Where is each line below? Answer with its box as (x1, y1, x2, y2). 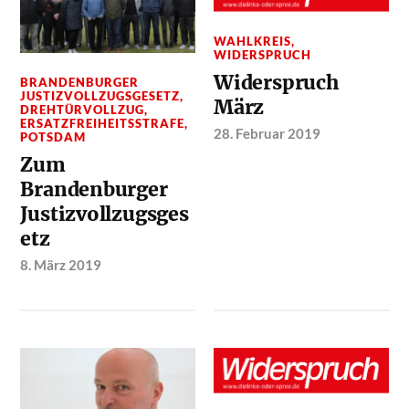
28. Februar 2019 (214, 124, 321, 142)
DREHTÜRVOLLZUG (20, 102, 145, 118)
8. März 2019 (20, 257, 102, 274)
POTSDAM (20, 130, 87, 145)
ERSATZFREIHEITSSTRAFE (20, 116, 185, 131)
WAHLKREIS (214, 33, 292, 48)
